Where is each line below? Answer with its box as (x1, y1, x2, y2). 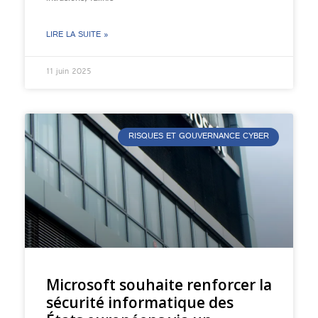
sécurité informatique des (46, 292, 234, 312)
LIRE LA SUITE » (46, 27, 109, 44)
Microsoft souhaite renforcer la (46, 275, 272, 295)
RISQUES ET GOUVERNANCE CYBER (128, 128, 269, 146)
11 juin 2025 (46, 64, 92, 81)
